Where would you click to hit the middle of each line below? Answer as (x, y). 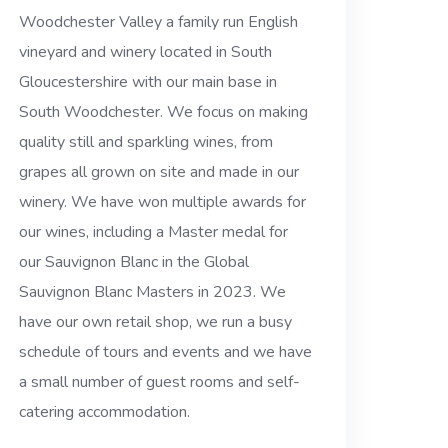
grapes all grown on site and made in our (159, 172)
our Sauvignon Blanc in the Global (134, 262)
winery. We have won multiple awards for (163, 202)
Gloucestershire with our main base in (148, 82)
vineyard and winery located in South (146, 52)
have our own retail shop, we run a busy (156, 322)
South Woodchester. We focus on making (164, 112)
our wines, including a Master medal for (154, 232)
